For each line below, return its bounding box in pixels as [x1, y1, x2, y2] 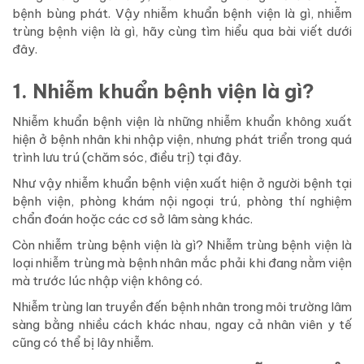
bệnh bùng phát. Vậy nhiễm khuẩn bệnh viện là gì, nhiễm [12, 6, 352, 22]
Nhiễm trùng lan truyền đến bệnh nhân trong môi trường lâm [12, 299, 352, 315]
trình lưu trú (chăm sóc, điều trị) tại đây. [12, 149, 241, 166]
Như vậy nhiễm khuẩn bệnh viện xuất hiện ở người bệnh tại [12, 175, 352, 192]
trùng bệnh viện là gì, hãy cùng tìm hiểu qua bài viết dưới [12, 24, 352, 40]
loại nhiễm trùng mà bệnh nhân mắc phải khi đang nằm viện [12, 255, 352, 271]
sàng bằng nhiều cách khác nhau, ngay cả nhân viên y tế [12, 317, 352, 333]
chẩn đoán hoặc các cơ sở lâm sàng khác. [12, 211, 253, 227]
